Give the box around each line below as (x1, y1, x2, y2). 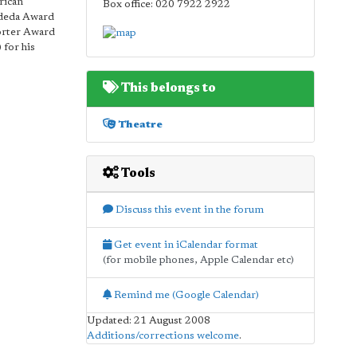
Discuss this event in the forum (112, 204, 264, 215)
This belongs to (118, 81, 216, 95)
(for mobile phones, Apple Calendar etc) (102, 254, 294, 265)
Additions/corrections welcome (86, 330, 239, 341)
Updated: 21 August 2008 (86, 315, 210, 326)
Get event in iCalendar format (111, 239, 258, 250)
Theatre (115, 119, 163, 130)
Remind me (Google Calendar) (111, 289, 259, 300)
